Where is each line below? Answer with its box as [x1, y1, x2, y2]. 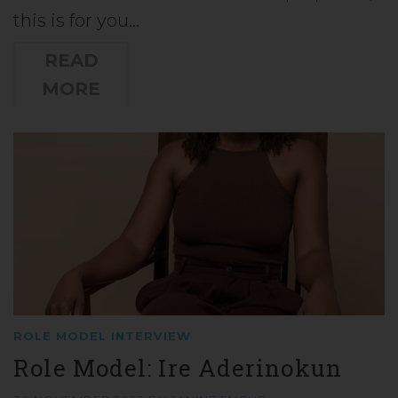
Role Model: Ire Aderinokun [13, 352, 343, 383]
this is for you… [13, 9, 139, 31]
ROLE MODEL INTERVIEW [13, 328, 191, 343]
